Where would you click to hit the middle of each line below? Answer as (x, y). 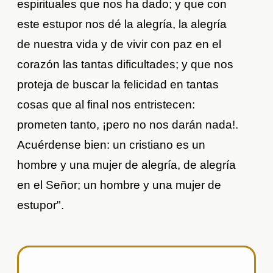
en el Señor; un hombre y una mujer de (119, 185)
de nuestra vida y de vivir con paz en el (119, 44)
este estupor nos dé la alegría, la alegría (122, 24)
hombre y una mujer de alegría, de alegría (127, 165)
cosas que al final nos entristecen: (106, 104)
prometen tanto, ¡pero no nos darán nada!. (128, 124)
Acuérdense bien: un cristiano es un (112, 144)
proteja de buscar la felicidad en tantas (118, 84)
